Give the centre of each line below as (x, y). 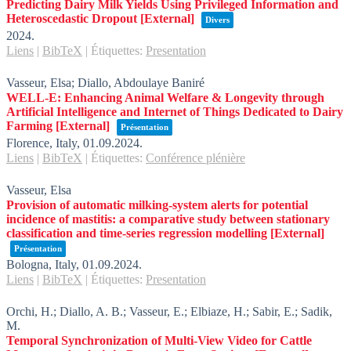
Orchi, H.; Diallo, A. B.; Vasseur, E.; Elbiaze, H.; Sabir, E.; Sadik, (169, 311)
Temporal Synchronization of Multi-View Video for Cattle (159, 340)
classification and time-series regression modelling (137, 233)
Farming (29, 126)
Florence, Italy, (45, 143)
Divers (217, 20)
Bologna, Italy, (44, 264)
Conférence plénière (195, 158)
